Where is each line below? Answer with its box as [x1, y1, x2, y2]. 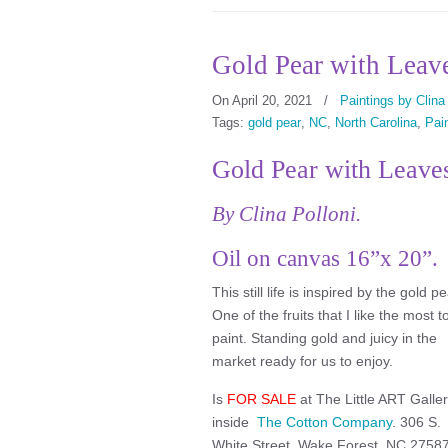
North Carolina [335, 115, 417, 130]
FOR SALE [227, 391, 296, 407]
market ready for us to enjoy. [212, 353, 393, 369]
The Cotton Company [257, 414, 392, 430]
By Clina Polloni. [212, 202, 361, 226]
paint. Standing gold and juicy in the [212, 330, 437, 346]
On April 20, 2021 [212, 93, 316, 108]
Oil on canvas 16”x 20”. [212, 245, 438, 271]
